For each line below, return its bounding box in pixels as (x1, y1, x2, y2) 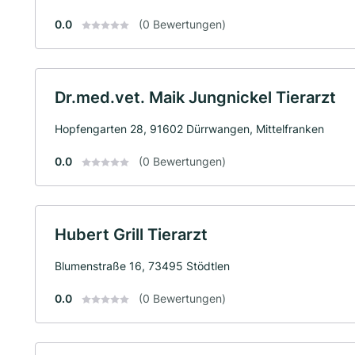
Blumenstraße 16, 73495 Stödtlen (55, 258, 230, 273)
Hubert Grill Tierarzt (55, 224, 208, 244)
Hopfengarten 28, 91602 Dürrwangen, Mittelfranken (55, 121, 324, 136)
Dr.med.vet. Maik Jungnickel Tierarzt (55, 87, 336, 107)
